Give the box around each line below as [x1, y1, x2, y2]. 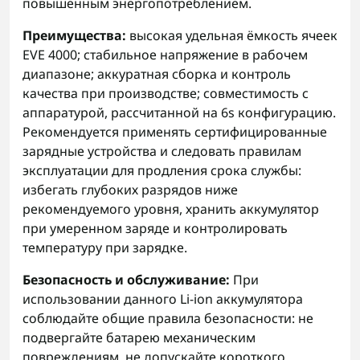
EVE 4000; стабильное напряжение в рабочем [22, 46, 308, 63]
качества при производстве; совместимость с [22, 84, 309, 102]
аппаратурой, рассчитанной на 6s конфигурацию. [22, 104, 336, 121]
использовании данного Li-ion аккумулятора [22, 290, 303, 308]
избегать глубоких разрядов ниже [22, 181, 238, 198]
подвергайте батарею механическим [22, 329, 256, 346]
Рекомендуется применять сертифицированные [22, 123, 327, 141]
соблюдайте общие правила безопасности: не [22, 309, 313, 327]
